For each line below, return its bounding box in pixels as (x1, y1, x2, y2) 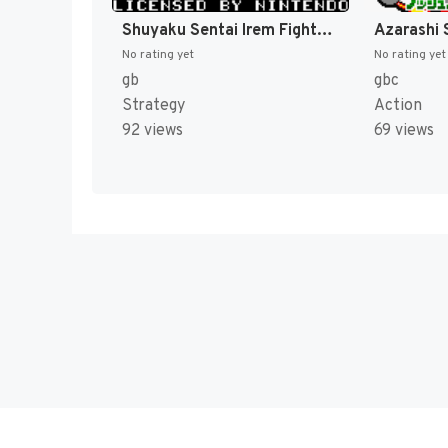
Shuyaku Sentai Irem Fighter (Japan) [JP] (317, 20, 333, 41)
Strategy (122, 95, 185, 116)
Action (373, 95, 422, 116)
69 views (373, 120, 434, 141)
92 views (122, 120, 183, 141)
